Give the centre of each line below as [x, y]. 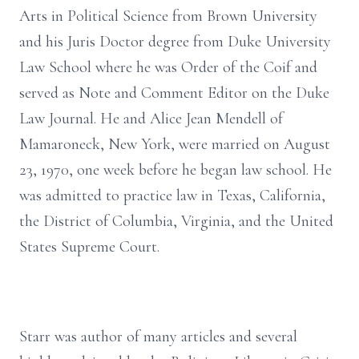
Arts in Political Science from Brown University [168, 16]
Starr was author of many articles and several [158, 337]
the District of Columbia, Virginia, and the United [176, 221]
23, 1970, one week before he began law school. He [175, 170]
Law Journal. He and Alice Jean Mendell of [151, 119]
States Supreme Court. [89, 247]
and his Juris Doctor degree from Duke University [175, 42]
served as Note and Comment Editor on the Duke [174, 93]
